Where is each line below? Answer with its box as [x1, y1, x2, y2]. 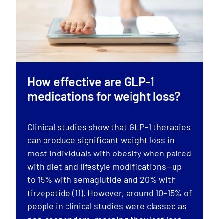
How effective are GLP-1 [27, 73, 154, 88]
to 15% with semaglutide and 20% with [27, 174, 176, 185]
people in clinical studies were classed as [27, 200, 187, 211]
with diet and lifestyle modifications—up [27, 160, 182, 172]
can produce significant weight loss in [27, 134, 175, 145]
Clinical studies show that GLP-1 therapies [27, 121, 191, 132]
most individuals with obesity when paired [27, 147, 191, 158]
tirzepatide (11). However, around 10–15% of [27, 187, 192, 198]
